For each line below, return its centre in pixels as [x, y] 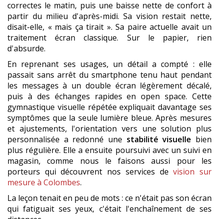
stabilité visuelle [159, 140]
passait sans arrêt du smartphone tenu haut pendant [109, 75]
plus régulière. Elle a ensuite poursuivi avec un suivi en [109, 150]
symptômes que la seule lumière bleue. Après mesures [109, 118]
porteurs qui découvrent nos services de [90, 172]
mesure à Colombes [44, 183]
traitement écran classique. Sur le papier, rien [109, 38]
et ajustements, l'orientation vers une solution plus [109, 129]
